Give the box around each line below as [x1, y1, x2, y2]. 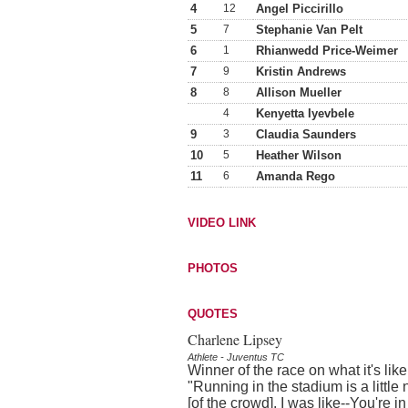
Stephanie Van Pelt [256, 23, 362, 36]
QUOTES [188, 307, 238, 321]
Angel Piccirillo [256, 2, 343, 15]
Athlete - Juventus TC [188, 352, 284, 362]
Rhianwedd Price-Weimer [256, 44, 398, 57]
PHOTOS [188, 261, 238, 275]
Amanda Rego [256, 169, 335, 183]
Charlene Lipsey [188, 330, 282, 349]
